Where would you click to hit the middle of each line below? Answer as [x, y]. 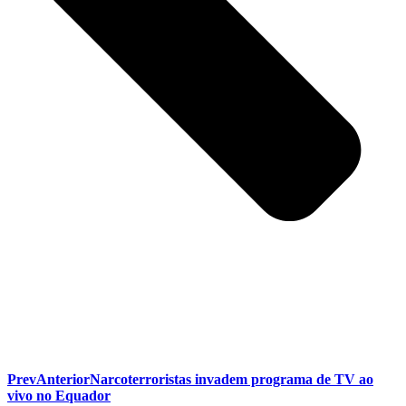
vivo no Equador [59, 395]
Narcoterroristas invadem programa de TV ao [232, 379]
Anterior [63, 379]
